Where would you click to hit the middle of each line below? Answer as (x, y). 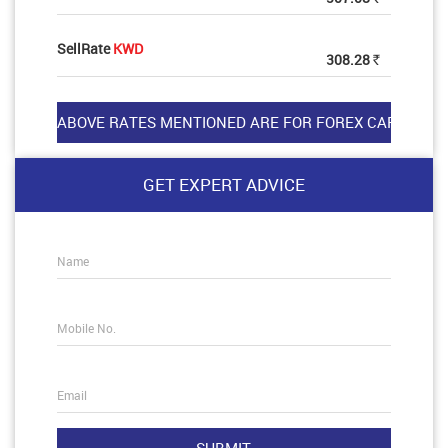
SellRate (84, 48)
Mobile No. (86, 328)
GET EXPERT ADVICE (224, 184)
